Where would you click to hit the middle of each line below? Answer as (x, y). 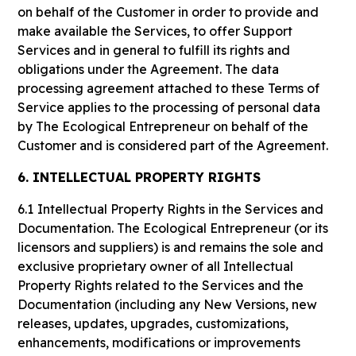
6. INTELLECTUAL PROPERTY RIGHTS (139, 177)
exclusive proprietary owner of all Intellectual (156, 266)
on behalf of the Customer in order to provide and (168, 12)
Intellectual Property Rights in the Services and (181, 209)
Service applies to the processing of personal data (169, 107)
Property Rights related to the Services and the (161, 285)
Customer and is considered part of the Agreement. (173, 145)
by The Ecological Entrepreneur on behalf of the (163, 126)
